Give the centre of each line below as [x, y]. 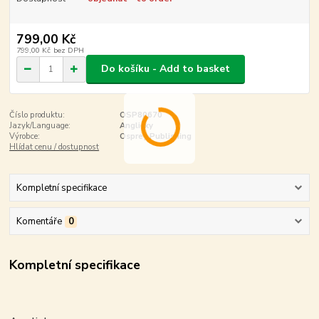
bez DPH [68, 50]
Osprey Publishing [155, 136]
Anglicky [136, 125]
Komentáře [39, 222]
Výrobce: [25, 136]
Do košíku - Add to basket [166, 69]
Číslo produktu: [37, 115]
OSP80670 [141, 115]
